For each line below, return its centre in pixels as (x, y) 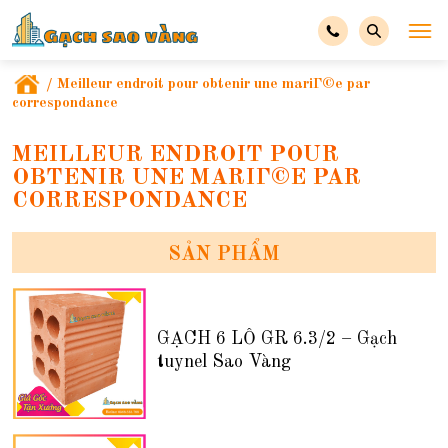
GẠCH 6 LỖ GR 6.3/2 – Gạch (276, 339)
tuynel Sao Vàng (223, 362)
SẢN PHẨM (224, 255)
